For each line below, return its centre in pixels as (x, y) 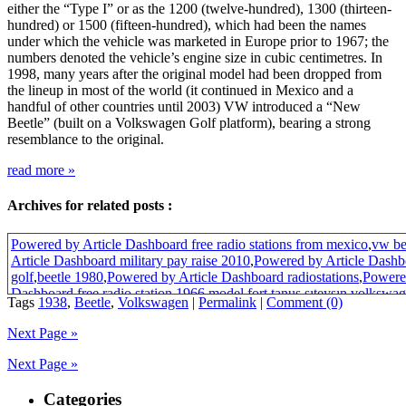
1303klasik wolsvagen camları (130, 310)
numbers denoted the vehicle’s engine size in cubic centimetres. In (195, 57)
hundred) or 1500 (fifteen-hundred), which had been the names (187, 24)
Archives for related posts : (90, 205)
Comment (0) (304, 303)
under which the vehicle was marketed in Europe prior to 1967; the (198, 41)
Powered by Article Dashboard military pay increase (190, 326)
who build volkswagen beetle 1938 (148, 343)
